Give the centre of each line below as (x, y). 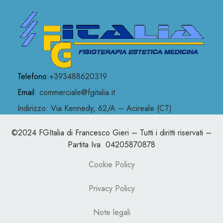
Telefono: (33, 76)
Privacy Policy (111, 188)
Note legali (111, 212)
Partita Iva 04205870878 (111, 144)
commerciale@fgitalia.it (76, 92)
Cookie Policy (111, 164)
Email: (27, 92)
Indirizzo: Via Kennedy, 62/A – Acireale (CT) (95, 108)
